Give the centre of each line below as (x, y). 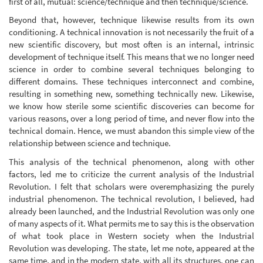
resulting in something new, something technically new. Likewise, (131, 94)
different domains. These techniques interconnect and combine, (131, 82)
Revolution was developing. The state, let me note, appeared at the (131, 248)
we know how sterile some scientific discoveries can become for (131, 106)
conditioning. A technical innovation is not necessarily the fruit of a (131, 32)
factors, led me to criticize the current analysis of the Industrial (131, 174)
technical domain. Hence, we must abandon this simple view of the (131, 131)
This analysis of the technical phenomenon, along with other (131, 161)
